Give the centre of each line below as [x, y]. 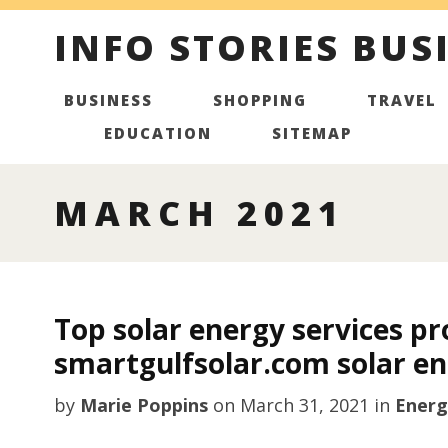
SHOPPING [259, 100]
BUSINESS [108, 100]
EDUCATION [157, 133]
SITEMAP [311, 133]
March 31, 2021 [304, 405]
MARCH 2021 [199, 213]
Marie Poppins [143, 405]
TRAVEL [401, 100]
